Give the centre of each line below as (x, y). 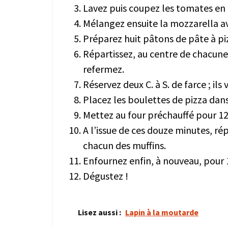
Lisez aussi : (99, 212)
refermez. (104, 69)
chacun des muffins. (124, 145)
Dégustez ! (106, 176)
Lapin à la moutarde (162, 212)
